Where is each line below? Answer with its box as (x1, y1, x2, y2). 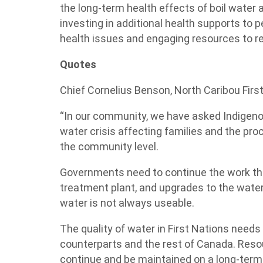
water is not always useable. (60, 197, 194, 209)
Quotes (60, 58, 96, 70)
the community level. (60, 140, 159, 153)
